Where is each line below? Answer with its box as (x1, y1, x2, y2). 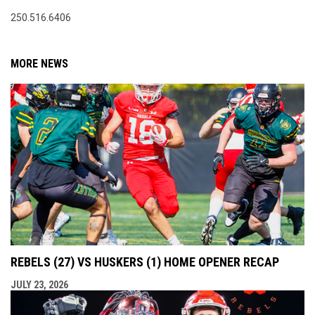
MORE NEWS (11, 57, 68, 70)
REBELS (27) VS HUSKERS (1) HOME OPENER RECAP (11, 254, 279, 269)
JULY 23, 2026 (11, 278, 68, 290)
